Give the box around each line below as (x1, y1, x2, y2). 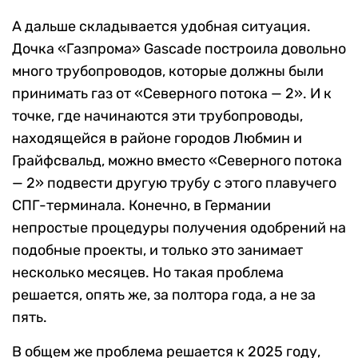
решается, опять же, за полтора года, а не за (12, 286, 316, 304)
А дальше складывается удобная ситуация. (12, 18, 311, 35)
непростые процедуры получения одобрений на (12, 219, 346, 237)
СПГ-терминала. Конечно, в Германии (12, 197, 271, 214)
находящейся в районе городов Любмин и (12, 129, 302, 147)
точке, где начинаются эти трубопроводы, (12, 107, 303, 125)
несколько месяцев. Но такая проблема (12, 264, 284, 281)
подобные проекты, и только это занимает (12, 241, 303, 259)
